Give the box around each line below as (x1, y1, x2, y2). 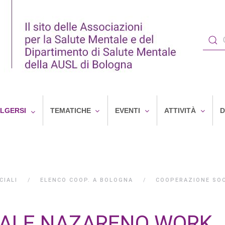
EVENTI (115, 106, 140, 115)
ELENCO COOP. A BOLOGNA (40, 177, 133, 183)
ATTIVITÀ (164, 106, 196, 115)
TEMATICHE (50, 106, 91, 115)
